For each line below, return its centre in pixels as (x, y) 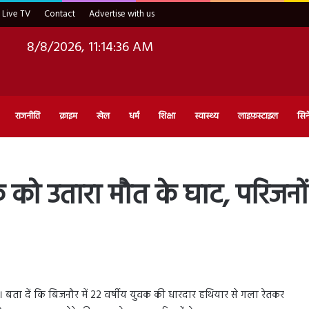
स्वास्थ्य (207, 116)
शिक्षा (167, 116)
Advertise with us (122, 14)
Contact (60, 14)
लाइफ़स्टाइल (258, 116)
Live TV (16, 14)
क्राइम (68, 116)
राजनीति (28, 116)
